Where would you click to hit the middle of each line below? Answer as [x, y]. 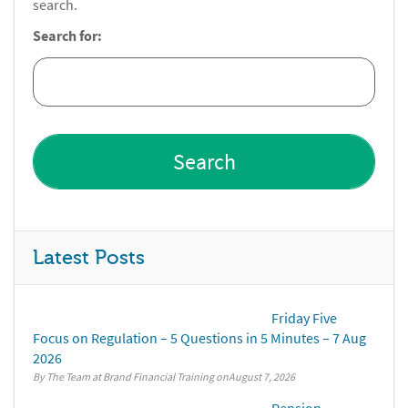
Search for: [67, 37]
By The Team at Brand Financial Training [123, 377]
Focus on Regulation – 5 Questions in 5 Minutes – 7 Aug [199, 338]
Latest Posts [89, 258]
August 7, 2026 [262, 377]
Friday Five [304, 318]
